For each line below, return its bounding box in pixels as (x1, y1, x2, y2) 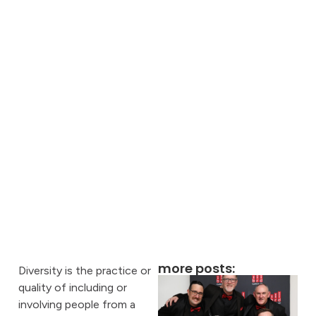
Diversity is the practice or (18, 264, 151, 277)
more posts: (158, 260, 235, 277)
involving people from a (18, 298, 135, 311)
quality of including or (18, 281, 127, 294)
